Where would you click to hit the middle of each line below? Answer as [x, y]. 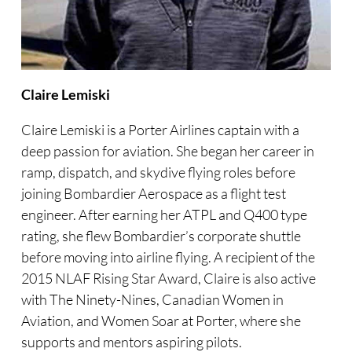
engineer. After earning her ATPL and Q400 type [164, 215]
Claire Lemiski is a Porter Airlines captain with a [160, 130]
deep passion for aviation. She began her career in [167, 151]
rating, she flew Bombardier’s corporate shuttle [161, 236]
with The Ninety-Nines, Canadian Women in [152, 300]
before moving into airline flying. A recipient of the [168, 257]
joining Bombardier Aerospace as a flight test [153, 194]
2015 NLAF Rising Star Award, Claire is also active [168, 279]
